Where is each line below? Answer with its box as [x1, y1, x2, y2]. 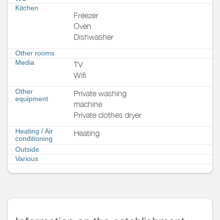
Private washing [74, 88, 127, 98]
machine [74, 99, 102, 109]
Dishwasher [74, 32, 113, 42]
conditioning [15, 134, 53, 142]
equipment [15, 94, 48, 103]
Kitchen [15, 4, 38, 12]
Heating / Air [15, 127, 53, 135]
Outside [15, 145, 39, 153]
